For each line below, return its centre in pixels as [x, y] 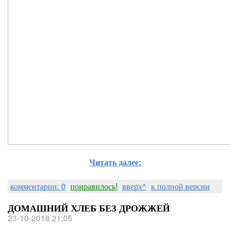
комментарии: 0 [38, 186]
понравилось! [94, 186]
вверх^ [134, 186]
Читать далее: [115, 162]
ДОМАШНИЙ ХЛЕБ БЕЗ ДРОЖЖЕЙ [89, 208]
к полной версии [180, 186]
